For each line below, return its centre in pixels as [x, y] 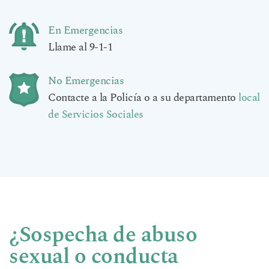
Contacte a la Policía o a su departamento [143, 98]
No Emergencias [86, 81]
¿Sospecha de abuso [103, 233]
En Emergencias [85, 30]
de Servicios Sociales [96, 115]
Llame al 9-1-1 [80, 47]
